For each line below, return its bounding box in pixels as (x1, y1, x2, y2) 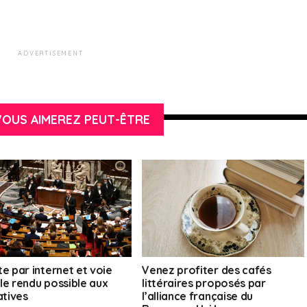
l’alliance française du (142, 289, 253, 304)
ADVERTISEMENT (18, 49, 84, 58)
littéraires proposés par (142, 276, 266, 291)
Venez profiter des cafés (142, 263, 271, 278)
